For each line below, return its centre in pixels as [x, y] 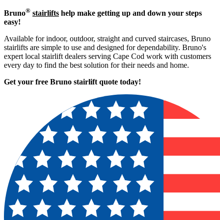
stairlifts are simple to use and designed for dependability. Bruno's [105, 47]
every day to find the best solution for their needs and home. [96, 65]
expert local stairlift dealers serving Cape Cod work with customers [108, 56]
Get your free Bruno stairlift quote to [65, 82]
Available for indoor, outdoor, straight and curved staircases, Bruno [107, 39]
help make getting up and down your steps [130, 13]
